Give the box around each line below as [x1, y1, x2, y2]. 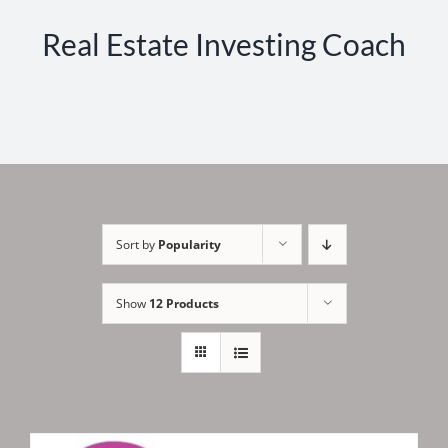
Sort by [115, 236, 158, 254]
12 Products [148, 295, 219, 313]
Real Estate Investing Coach [42, 26, 406, 63]
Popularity [157, 236, 221, 254]
